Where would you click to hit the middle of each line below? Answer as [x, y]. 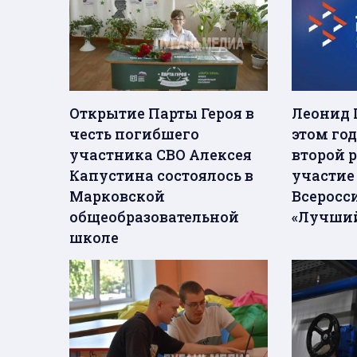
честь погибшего [134, 134]
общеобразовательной [154, 217]
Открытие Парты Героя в [162, 114]
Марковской [117, 196]
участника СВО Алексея [161, 155]
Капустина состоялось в [161, 176]
